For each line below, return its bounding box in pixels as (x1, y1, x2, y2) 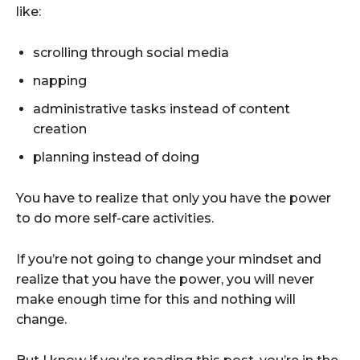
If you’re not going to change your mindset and (16, 251, 321, 267)
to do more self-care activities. (16, 210, 214, 226)
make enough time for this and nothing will (16, 291, 296, 307)
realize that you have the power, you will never (16, 271, 314, 287)
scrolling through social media (33, 44, 229, 60)
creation (33, 121, 87, 137)
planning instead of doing (33, 149, 199, 165)
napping (33, 72, 87, 88)
